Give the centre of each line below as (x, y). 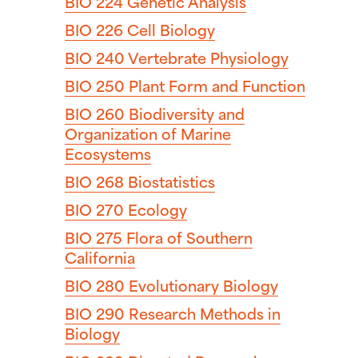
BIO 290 (95, 312)
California (100, 257)
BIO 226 (94, 29)
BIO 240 (95, 57)
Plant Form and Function (215, 85)
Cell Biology (169, 29)
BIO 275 (93, 237)
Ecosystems (108, 153)
